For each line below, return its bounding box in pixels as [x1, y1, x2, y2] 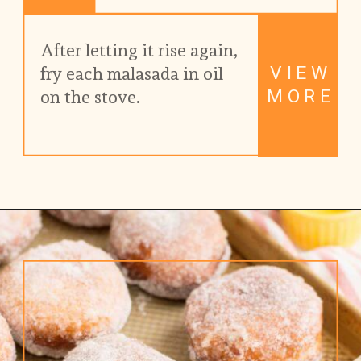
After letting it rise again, [40, 40, 239, 61]
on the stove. [40, 87, 141, 108]
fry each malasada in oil [40, 64, 224, 85]
